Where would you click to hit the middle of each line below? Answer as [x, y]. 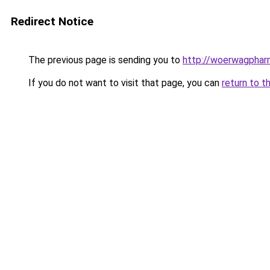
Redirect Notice [52, 21]
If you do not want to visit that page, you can [124, 83]
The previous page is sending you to [104, 60]
